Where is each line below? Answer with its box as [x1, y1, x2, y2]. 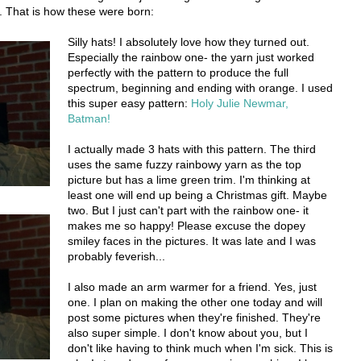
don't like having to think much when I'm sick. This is [68, 342, 333, 355]
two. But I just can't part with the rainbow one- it [68, 204, 309, 218]
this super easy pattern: [68, 97, 191, 110]
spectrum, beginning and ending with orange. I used [68, 81, 333, 95]
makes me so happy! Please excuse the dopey [68, 219, 305, 233]
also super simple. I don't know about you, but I [68, 326, 308, 340]
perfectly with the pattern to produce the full [68, 66, 288, 80]
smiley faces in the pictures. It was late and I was [68, 234, 316, 248]
